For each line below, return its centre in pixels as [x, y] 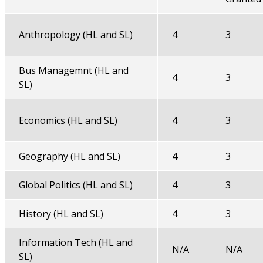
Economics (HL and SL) [68, 120]
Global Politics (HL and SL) [75, 185]
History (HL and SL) [61, 214]
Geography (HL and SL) [69, 156]
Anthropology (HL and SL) [75, 35]
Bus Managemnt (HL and [73, 70]
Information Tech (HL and [75, 242]
